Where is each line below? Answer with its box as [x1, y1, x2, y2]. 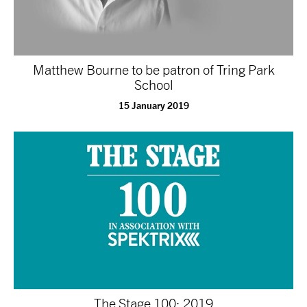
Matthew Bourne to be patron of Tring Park [32, 62, 275, 77]
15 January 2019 [118, 99, 189, 111]
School [134, 77, 173, 93]
